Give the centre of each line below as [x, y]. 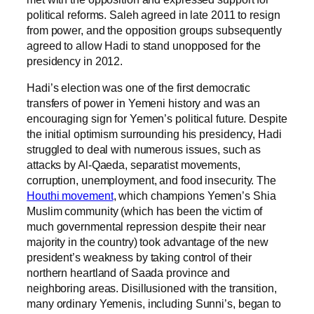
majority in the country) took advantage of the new [148, 242]
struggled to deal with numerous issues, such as [144, 150]
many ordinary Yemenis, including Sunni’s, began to [154, 304]
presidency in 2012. [75, 61]
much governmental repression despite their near [146, 227]
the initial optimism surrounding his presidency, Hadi [154, 134]
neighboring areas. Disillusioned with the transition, [152, 288]
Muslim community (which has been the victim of [145, 211]
